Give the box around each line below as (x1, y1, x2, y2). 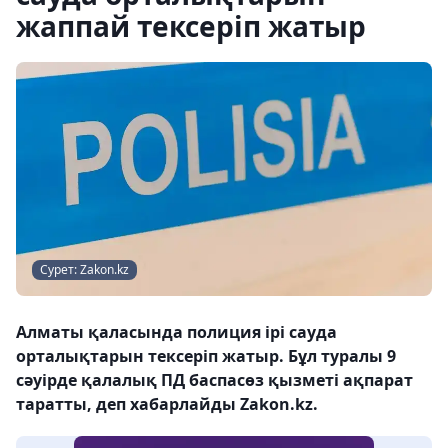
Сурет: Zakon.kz (40, 261, 129, 278)
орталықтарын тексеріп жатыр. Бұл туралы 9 (16, 345, 396, 367)
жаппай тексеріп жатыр (16, 7, 366, 45)
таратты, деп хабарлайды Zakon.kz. (16, 393, 318, 415)
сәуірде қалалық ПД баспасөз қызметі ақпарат (16, 369, 413, 391)
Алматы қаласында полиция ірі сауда (16, 321, 337, 343)
